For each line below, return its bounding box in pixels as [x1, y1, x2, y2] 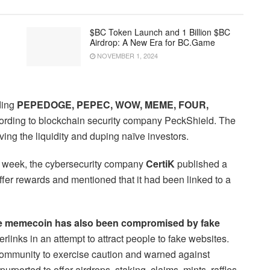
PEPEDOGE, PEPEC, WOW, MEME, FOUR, [17, 98, 209, 112]
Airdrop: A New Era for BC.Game [90, 36, 215, 49]
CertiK [146, 157, 175, 171]
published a [175, 157, 227, 171]
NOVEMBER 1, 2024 [95, 51, 158, 61]
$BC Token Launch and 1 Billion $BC [90, 26, 230, 39]
